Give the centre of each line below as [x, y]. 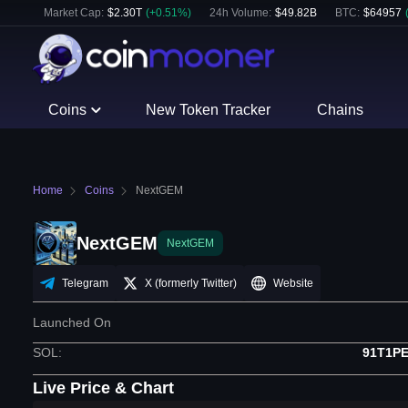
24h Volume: [240, 13]
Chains [340, 110]
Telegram [85, 283]
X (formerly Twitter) [191, 283]
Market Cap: [74, 13]
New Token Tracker [209, 110]
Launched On [72, 322]
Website [293, 283]
